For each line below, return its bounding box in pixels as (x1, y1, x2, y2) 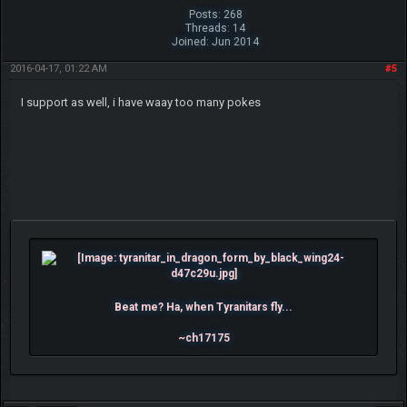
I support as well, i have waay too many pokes (20, 94, 261, 109)
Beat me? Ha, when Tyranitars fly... (114, 300, 293, 313)
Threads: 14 (185, 21, 246, 35)
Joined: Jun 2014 (172, 35, 260, 48)
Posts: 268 (188, 7, 243, 21)
